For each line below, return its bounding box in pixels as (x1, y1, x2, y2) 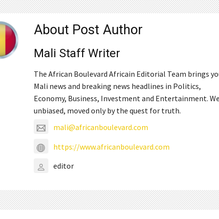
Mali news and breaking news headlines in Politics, (34, 81, 201, 91)
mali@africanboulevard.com (53, 122, 149, 132)
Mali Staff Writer (34, 46, 121, 61)
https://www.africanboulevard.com (53, 141, 170, 152)
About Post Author (34, 22, 143, 38)
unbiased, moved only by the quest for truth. (34, 106, 181, 116)
